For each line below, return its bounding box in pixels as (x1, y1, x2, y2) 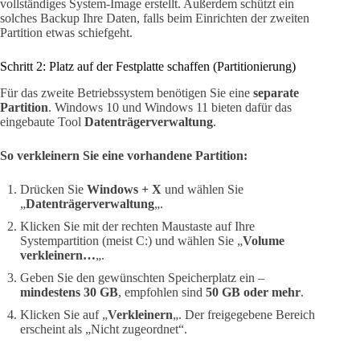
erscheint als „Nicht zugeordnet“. (20, 321, 187, 336)
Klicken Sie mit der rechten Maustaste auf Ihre (20, 219, 255, 233)
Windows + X (87, 182, 162, 196)
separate (253, 85, 299, 100)
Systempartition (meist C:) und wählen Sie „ (20, 233, 243, 247)
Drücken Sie (20, 182, 87, 196)
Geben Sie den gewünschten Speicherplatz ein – (20, 270, 264, 284)
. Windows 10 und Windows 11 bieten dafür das (48, 100, 292, 114)
